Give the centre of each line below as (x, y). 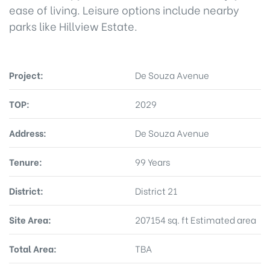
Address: (28, 132)
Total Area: (33, 248)
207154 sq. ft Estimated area (196, 219)
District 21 (156, 190)
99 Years (152, 161)
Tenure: (26, 161)
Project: (26, 74)
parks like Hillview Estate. (73, 25)
